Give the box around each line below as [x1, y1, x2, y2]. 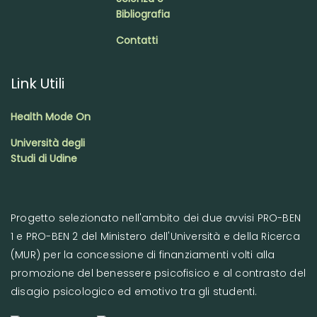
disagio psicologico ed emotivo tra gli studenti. [11, 284, 258, 299]
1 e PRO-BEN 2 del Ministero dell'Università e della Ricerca [11, 229, 300, 243]
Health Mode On [11, 110, 91, 124]
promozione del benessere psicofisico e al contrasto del [11, 266, 306, 280]
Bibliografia [116, 7, 171, 21]
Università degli [11, 136, 85, 150]
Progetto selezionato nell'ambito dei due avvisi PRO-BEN [11, 211, 301, 225]
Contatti [116, 33, 158, 47]
